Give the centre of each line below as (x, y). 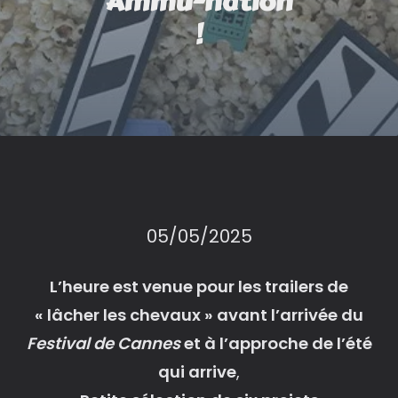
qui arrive (197, 371)
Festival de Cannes (103, 343)
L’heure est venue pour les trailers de (199, 286)
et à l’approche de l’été (276, 343)
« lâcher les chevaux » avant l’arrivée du (199, 314)
